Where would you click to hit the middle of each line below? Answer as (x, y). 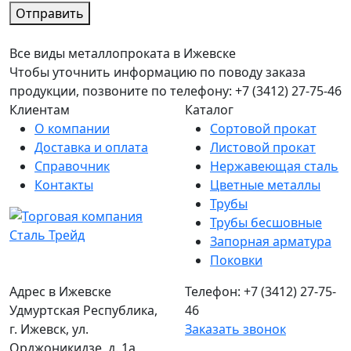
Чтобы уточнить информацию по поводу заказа (157, 72)
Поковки (236, 260)
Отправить (50, 13)
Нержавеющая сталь (274, 166)
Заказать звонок (235, 329)
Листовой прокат (263, 147)
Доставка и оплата (91, 147)
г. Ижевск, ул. (49, 329)
